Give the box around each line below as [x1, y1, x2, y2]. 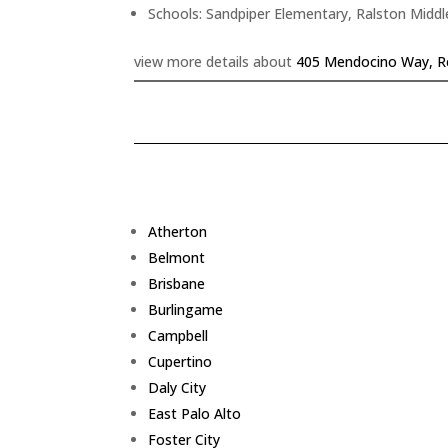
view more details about [134, 51, 297, 71]
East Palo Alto [148, 404, 242, 424]
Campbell [148, 326, 209, 346]
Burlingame [148, 300, 224, 320]
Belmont [148, 248, 206, 268]
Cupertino [148, 352, 213, 372]
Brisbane [148, 274, 206, 294]
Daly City [148, 378, 207, 398]
